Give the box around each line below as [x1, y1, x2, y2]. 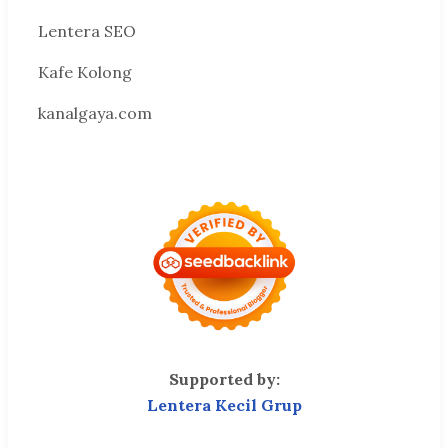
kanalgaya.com [38, 102, 152, 123]
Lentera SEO [38, 21, 136, 42]
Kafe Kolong [38, 62, 132, 83]
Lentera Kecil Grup [146, 394, 302, 415]
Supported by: [168, 368, 280, 389]
